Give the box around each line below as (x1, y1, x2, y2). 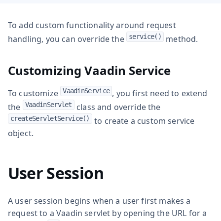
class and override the (74, 101, 161, 112)
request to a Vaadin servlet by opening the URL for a (8, 207, 207, 219)
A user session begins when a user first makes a (8, 195, 191, 206)
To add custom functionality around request (8, 19, 176, 31)
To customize (8, 87, 61, 99)
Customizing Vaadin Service (8, 62, 171, 78)
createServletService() (10, 114, 90, 122)
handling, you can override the (8, 33, 126, 44)
